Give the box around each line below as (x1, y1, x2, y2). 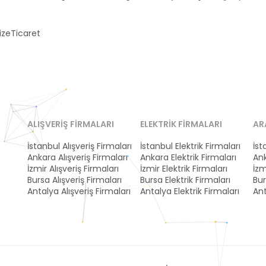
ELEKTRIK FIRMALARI (140, 118, 222, 130)
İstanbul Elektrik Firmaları (140, 140, 240, 152)
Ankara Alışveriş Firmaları (27, 151, 128, 163)
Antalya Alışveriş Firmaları (27, 185, 131, 197)
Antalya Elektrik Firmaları (140, 185, 239, 197)
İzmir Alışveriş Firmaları (27, 163, 119, 175)
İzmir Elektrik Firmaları (140, 163, 227, 175)
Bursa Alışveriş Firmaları (27, 174, 122, 186)
